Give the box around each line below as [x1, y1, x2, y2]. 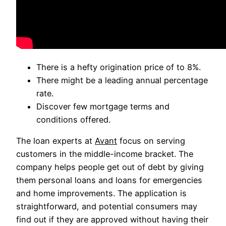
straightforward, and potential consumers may [16, 201, 197, 212]
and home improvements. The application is [16, 188, 187, 199]
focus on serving [117, 136, 185, 146]
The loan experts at [16, 136, 95, 146]
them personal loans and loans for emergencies [16, 175, 202, 186]
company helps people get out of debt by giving [16, 162, 204, 173]
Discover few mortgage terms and [36, 101, 169, 112]
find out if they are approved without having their [16, 214, 208, 225]
